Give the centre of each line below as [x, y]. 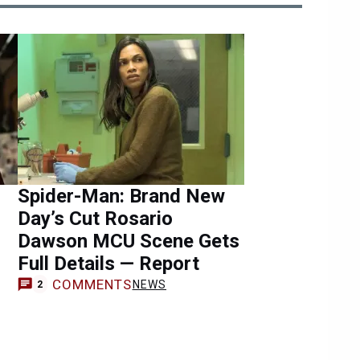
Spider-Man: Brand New [121, 196]
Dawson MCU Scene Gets [129, 241]
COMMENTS [92, 284]
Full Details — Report [108, 263]
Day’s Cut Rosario [95, 218]
